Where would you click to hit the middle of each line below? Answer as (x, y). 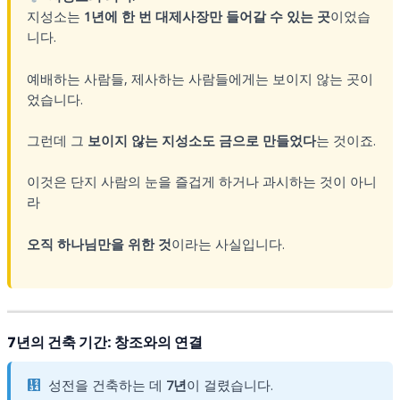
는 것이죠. (346, 140)
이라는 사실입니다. (228, 243)
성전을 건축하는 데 (108, 385)
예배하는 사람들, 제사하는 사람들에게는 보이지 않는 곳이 (200, 78)
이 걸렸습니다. (230, 385)
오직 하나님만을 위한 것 (99, 243)
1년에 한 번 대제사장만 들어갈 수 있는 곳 (207, 17)
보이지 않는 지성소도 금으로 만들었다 (201, 140)
